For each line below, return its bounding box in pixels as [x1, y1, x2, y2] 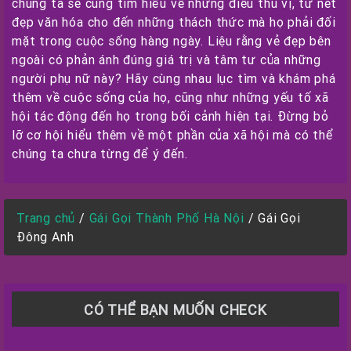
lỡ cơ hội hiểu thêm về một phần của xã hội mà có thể [12, 127, 334, 143]
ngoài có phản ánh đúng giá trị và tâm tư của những [12, 52, 321, 67]
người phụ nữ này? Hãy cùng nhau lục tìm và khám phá [12, 71, 336, 86]
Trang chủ [16, 210, 76, 226]
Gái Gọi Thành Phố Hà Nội [89, 210, 244, 226]
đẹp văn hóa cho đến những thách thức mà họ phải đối [12, 14, 336, 30]
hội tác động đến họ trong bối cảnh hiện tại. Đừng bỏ [12, 108, 329, 124]
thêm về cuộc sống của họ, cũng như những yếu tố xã [12, 89, 329, 105]
